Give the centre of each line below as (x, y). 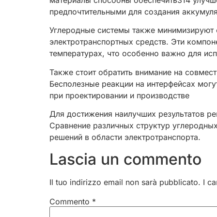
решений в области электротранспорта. (125, 137)
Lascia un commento (125, 159)
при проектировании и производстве (119, 95)
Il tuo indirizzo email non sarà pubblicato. (125, 182)
